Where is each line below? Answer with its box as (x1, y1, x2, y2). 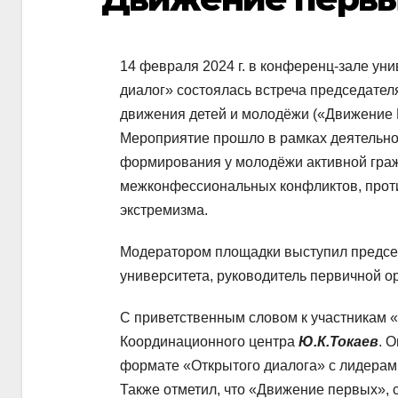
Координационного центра (120, 334, 298, 350)
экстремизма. (120, 203, 208, 219)
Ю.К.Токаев (298, 334, 378, 350)
